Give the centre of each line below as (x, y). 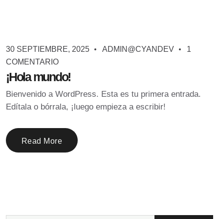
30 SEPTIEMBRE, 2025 (49, 49)
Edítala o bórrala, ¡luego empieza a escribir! (86, 107)
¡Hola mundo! (38, 77)
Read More (42, 141)
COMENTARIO (32, 62)
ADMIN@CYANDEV (138, 49)
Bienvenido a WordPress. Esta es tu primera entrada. (103, 94)
